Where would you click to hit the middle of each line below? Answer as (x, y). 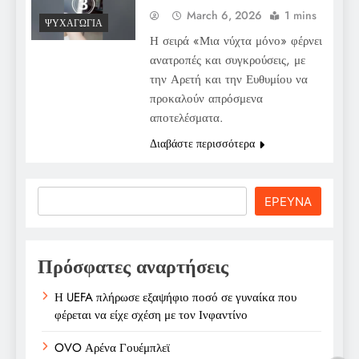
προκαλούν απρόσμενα (206, 98)
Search (59, 196)
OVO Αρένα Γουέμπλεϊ (112, 347)
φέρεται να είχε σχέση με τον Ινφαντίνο (151, 315)
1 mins (300, 15)
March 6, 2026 (224, 15)
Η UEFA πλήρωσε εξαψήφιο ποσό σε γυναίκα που (175, 297)
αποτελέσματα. (186, 117)
